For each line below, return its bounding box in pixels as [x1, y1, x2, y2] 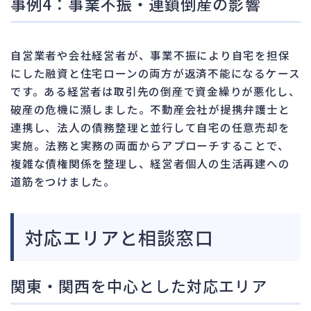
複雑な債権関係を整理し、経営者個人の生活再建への [10, 155, 290, 171]
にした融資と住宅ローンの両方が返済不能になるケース [10, 65, 301, 81]
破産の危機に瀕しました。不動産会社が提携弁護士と [10, 101, 290, 117]
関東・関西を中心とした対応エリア [10, 274, 267, 296]
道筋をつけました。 [10, 173, 115, 189]
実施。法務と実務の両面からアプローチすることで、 [10, 137, 289, 153]
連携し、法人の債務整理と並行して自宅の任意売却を [10, 119, 290, 135]
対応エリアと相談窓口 [25, 224, 214, 250]
